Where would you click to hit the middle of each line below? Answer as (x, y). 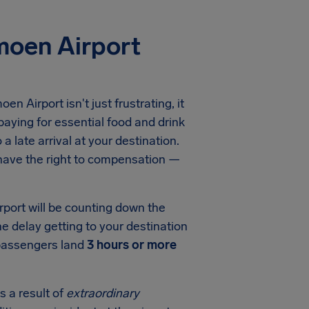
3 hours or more (132, 245)
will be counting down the (96, 208)
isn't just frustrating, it (124, 103)
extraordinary (103, 293)
